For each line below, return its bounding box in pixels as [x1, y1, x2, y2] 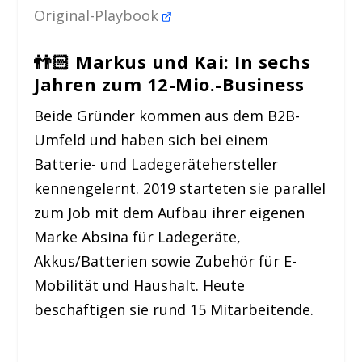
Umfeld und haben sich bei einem [34, 130, 269, 150]
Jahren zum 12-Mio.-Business [34, 72, 305, 97]
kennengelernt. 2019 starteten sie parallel [34, 179, 326, 199]
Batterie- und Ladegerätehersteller [34, 154, 279, 175]
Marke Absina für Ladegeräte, [34, 227, 242, 247]
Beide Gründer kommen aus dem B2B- [34, 106, 301, 126]
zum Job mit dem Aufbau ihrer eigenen [34, 203, 305, 223]
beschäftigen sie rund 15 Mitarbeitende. [34, 300, 314, 320]
